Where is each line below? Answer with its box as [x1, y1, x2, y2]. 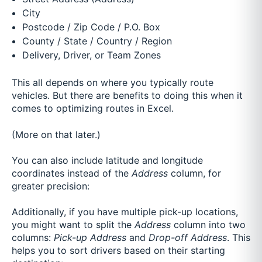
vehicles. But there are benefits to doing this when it [12, 89, 243, 102]
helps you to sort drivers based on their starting [12, 244, 225, 257]
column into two [174, 219, 246, 231]
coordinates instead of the [12, 167, 129, 179]
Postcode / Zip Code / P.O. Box [22, 21, 160, 33]
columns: [12, 232, 51, 244]
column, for [171, 167, 221, 179]
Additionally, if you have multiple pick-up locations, [12, 206, 238, 218]
